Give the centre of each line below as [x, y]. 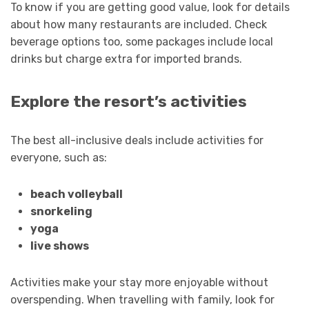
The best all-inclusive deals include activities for [137, 140]
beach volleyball [76, 194]
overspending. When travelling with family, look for [142, 299]
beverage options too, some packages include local [142, 41]
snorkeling [61, 211]
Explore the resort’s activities [129, 101]
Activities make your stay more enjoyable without [139, 282]
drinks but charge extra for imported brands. [126, 59]
